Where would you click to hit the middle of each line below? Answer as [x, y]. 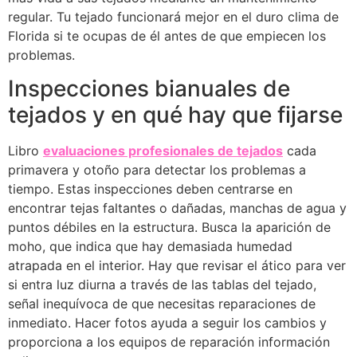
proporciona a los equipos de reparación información [169, 342]
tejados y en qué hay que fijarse [175, 115]
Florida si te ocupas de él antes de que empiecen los [167, 35]
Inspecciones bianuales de [149, 89]
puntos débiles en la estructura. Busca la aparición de [169, 228]
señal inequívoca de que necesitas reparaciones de [162, 304]
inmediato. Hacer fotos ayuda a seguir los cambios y [167, 323]
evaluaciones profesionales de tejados [163, 151]
